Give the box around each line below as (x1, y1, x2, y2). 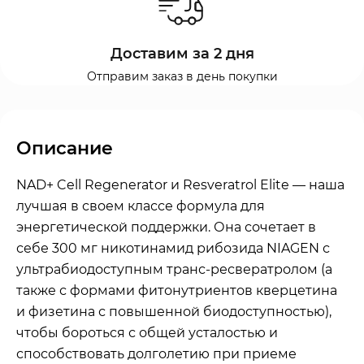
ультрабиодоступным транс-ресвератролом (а (16, 261, 332, 277)
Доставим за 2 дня (110, 44, 254, 63)
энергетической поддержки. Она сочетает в (16, 219, 316, 235)
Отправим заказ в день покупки (86, 68, 278, 84)
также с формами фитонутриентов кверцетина (16, 282, 337, 298)
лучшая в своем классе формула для (16, 197, 265, 214)
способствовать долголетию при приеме (16, 345, 297, 362)
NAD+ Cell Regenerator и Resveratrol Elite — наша (16, 176, 344, 193)
